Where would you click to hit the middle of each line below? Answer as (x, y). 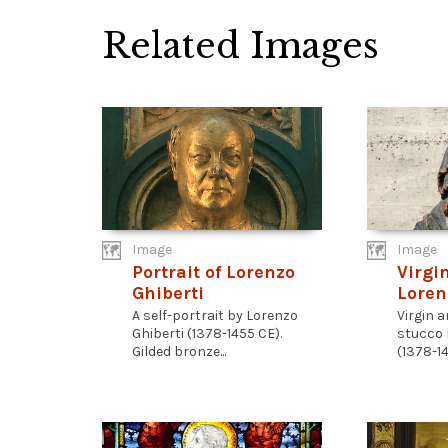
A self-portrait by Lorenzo (215, 315)
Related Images (240, 45)
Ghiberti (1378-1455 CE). (207, 333)
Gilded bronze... (179, 351)
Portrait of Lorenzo (213, 272)
